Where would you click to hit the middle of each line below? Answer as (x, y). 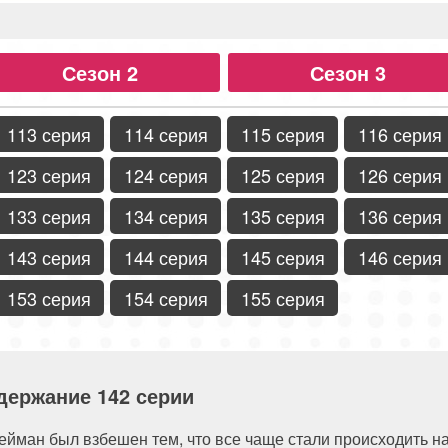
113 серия (48, 133)
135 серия (282, 215)
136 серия (399, 215)
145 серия (282, 256)
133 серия (48, 215)
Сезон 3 (348, 72)
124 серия (165, 174)
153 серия (48, 297)
